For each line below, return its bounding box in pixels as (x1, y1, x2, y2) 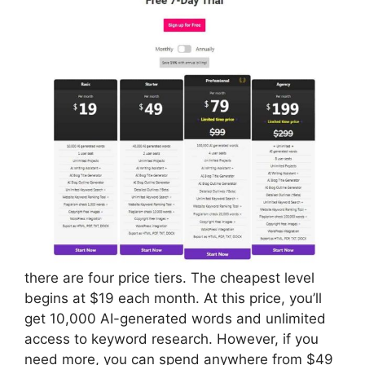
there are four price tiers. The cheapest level (24, 269, 314, 286)
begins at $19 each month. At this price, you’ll (24, 289, 322, 306)
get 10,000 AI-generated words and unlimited (24, 310, 326, 327)
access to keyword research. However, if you (24, 330, 319, 347)
